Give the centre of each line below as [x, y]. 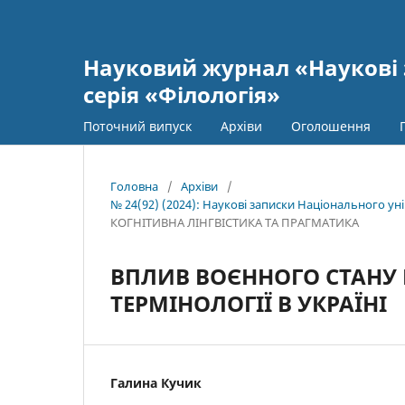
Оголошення [331, 126]
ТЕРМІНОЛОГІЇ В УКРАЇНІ [249, 303]
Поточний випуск [137, 126]
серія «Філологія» [182, 94]
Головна [134, 186]
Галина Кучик [156, 382]
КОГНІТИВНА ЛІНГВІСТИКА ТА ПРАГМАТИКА [235, 222]
